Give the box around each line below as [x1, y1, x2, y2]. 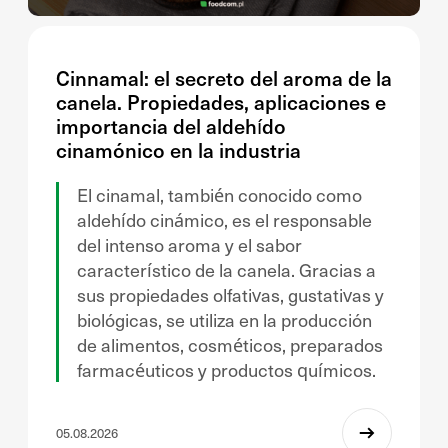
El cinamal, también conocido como [77, 182, 362, 207]
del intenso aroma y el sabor [77, 232, 302, 257]
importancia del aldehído [56, 112, 286, 140]
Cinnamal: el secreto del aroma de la [56, 64, 392, 92]
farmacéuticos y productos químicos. [77, 357, 376, 382]
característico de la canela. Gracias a [77, 257, 376, 282]
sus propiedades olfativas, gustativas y [77, 282, 384, 307]
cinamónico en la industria [56, 136, 301, 164]
